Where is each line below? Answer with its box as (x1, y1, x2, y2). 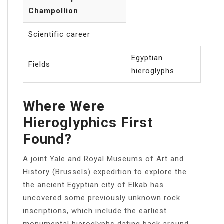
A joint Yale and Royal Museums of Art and (23, 154, 184, 163)
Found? (23, 130, 72, 147)
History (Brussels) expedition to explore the (23, 167, 187, 176)
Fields (28, 59, 50, 69)
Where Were (23, 97, 105, 114)
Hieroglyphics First (23, 114, 153, 131)
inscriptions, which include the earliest (23, 206, 167, 215)
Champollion (28, 6, 78, 15)
